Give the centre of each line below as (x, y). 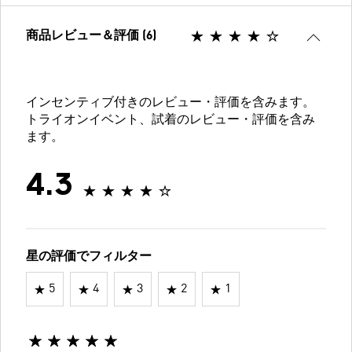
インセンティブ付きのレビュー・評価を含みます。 (170, 103)
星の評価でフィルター (89, 257)
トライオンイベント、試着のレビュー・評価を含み (170, 121)
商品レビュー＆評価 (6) (91, 37)
